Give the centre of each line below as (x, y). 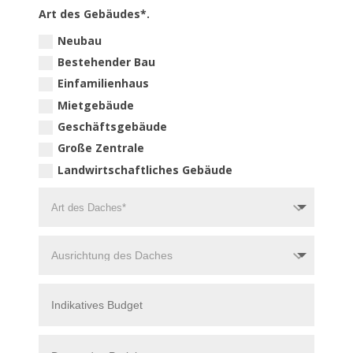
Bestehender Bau (107, 61)
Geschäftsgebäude (113, 126)
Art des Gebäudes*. (95, 14)
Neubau (80, 40)
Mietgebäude (96, 105)
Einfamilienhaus (104, 84)
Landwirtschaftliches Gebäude (145, 169)
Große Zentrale (101, 148)
